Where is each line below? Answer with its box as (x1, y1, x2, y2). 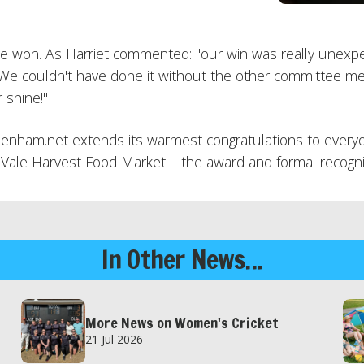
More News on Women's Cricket (85, 313, 279, 334)
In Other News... (101, 240, 263, 278)
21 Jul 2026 (85, 331, 144, 348)
